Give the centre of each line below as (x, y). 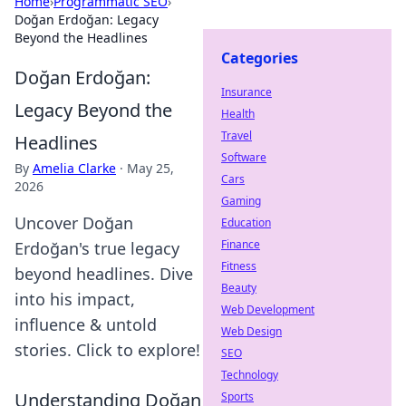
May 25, (150, 168)
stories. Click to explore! (107, 350)
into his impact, (75, 299)
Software (244, 157)
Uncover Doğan (74, 223)
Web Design (251, 331)
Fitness (239, 266)
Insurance (246, 92)
